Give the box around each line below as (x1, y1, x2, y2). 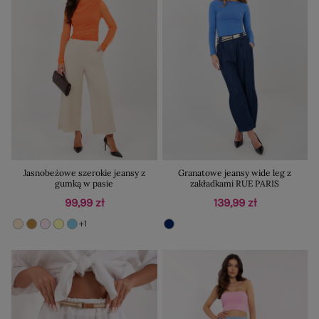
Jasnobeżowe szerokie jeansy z (23, 167, 145, 178)
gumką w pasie (55, 177, 114, 189)
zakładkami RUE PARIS (190, 177, 280, 189)
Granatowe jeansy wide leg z (178, 167, 292, 178)
